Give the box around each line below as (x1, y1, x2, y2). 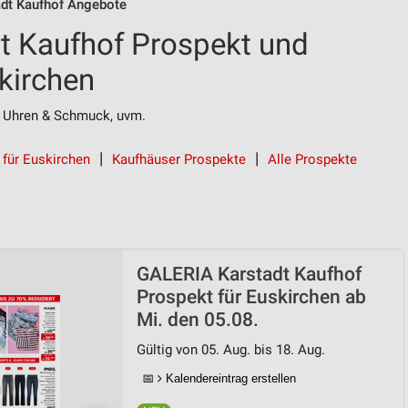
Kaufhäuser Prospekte (112, 151, 246, 168)
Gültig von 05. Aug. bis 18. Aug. (137, 342, 325, 358)
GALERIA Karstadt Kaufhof (137, 263, 362, 285)
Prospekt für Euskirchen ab (137, 286, 366, 308)
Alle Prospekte (268, 151, 357, 168)
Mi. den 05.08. (137, 309, 259, 331)
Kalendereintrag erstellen (162, 372, 296, 385)
